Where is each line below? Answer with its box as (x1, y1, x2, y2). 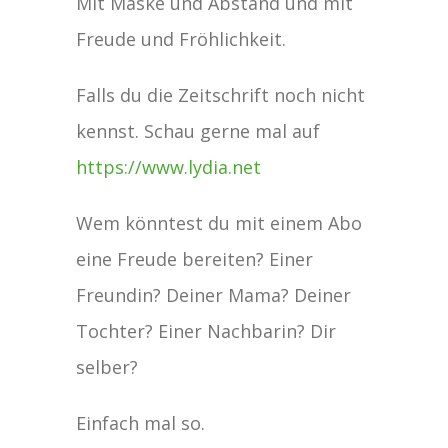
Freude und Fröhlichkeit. (76, 26, 287, 51)
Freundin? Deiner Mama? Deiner (76, 282, 352, 307)
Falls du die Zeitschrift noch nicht (76, 82, 366, 107)
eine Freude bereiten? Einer (76, 246, 314, 271)
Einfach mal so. (76, 410, 206, 435)
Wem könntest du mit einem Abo (76, 210, 363, 235)
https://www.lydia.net (76, 154, 262, 179)
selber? (76, 354, 139, 379)
